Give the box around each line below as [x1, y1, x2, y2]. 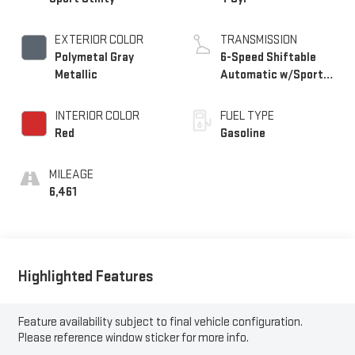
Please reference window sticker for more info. [17, 330, 249, 345]
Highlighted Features [17, 266, 154, 286]
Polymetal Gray [54, 50, 134, 66]
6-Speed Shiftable [220, 50, 316, 66]
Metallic [54, 67, 97, 83]
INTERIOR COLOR [54, 109, 139, 124]
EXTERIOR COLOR [54, 32, 143, 48]
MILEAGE [48, 167, 94, 183]
